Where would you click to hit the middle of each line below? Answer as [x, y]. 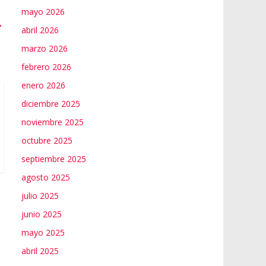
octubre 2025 [47, 140]
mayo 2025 [43, 232]
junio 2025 [42, 214]
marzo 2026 [45, 48]
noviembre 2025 [53, 122]
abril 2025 [40, 251]
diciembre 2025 [51, 103]
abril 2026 [40, 30]
